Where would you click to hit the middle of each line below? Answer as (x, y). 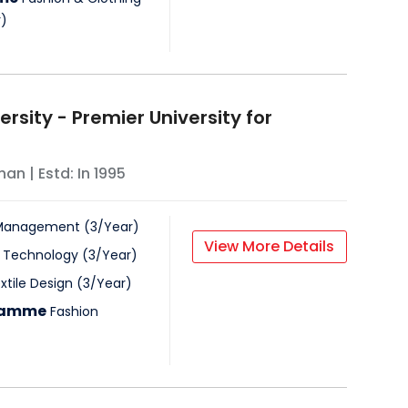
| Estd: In (59, 174)
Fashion (74, 312)
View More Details (270, 247)
